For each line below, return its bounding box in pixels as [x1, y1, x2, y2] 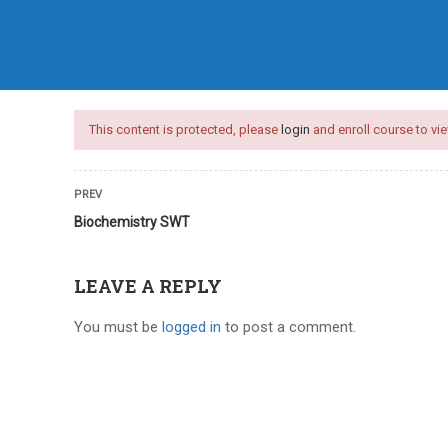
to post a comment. [221, 318, 356, 336]
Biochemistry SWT [74, 214, 190, 230]
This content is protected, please [89, 122, 281, 137]
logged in [162, 318, 221, 336]
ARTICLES [343, 62, 430, 78]
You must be [74, 318, 162, 336]
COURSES [215, 62, 299, 78]
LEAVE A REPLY [74, 274, 222, 298]
